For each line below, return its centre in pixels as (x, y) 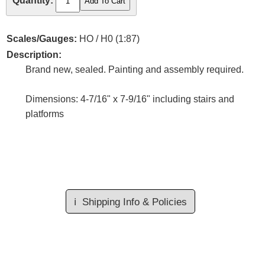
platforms (45, 114)
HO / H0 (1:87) (108, 39)
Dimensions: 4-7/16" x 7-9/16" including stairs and (130, 99)
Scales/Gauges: (42, 39)
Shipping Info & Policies (134, 202)
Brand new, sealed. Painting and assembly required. (135, 70)
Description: (34, 55)
